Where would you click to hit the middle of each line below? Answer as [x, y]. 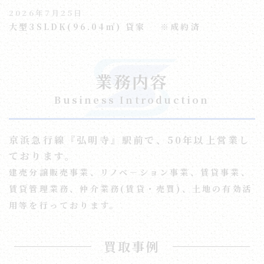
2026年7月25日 [46, 13]
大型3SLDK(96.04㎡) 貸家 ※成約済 [105, 26]
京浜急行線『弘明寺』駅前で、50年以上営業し [130, 140]
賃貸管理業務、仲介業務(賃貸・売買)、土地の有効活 [131, 188]
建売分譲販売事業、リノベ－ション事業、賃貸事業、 [130, 172]
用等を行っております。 [65, 205]
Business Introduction [132, 100]
